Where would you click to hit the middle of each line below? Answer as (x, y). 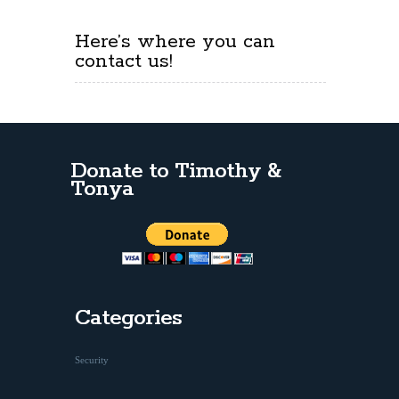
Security (92, 360)
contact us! (124, 61)
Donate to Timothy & (175, 171)
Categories (128, 318)
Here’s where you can (175, 42)
